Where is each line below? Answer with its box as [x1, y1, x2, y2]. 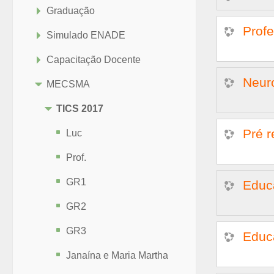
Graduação [46, 6, 95, 16]
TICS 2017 [56, 103, 103, 114]
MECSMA [46, 79, 90, 89]
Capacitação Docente [46, 54, 141, 65]
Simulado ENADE [46, 30, 125, 40]
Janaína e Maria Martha [66, 250, 168, 261]
